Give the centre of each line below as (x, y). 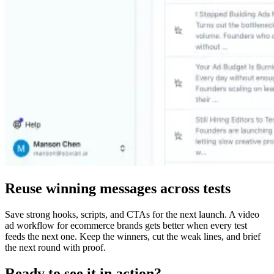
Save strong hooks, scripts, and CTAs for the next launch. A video (132, 214)
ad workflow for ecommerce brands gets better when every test (126, 225)
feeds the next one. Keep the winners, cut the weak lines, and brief (133, 236)
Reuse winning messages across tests (118, 188)
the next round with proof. (55, 247)
